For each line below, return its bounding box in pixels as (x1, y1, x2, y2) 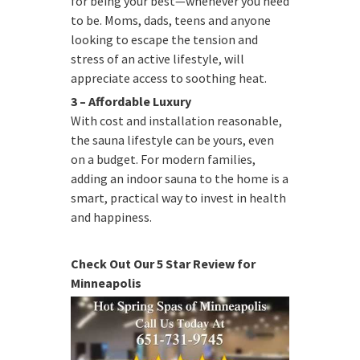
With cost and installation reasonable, (71, 112, 282, 129)
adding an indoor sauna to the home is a (71, 170, 288, 186)
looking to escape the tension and (71, 31, 258, 47)
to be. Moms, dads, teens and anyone (71, 11, 271, 28)
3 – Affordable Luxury (71, 92, 191, 109)
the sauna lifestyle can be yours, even (71, 131, 274, 148)
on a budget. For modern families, (71, 150, 256, 167)
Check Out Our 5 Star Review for (71, 255, 256, 272)
